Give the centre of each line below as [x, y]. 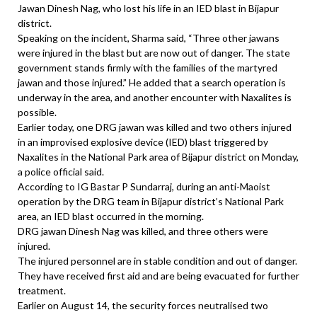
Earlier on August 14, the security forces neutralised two [143, 306]
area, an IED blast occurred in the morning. [111, 217]
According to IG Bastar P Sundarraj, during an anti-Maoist [144, 187]
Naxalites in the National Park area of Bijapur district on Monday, [158, 157]
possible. [37, 113]
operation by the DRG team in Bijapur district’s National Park [151, 202]
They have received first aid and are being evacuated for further [158, 276]
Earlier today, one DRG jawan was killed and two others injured [155, 127]
